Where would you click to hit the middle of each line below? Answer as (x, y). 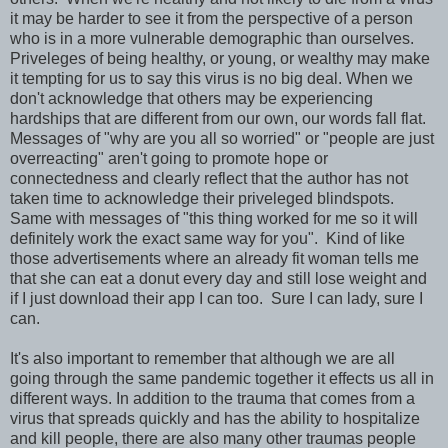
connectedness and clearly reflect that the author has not (209, 179)
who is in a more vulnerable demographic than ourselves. (212, 39)
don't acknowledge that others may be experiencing (191, 99)
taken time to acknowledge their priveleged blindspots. (202, 199)
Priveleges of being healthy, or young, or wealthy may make (220, 59)
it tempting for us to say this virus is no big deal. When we (211, 79)
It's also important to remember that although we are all (202, 359)
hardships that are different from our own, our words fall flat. (220, 119)
